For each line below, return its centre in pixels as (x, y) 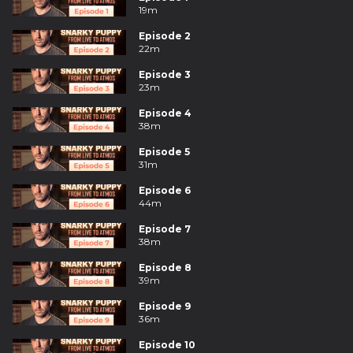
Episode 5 (164, 152)
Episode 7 (165, 229)
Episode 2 (165, 36)
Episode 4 (165, 113)
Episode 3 (165, 74)
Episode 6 (165, 190)
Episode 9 (165, 306)
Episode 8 (165, 268)
